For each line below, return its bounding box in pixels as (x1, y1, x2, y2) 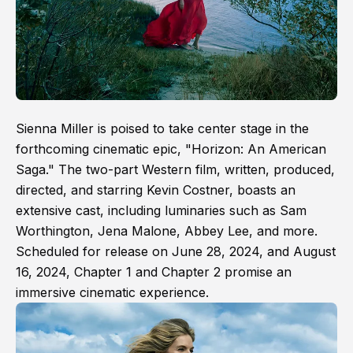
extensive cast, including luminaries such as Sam (16, 202, 307, 218)
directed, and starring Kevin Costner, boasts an (16, 181, 295, 198)
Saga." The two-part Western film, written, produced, (16, 161, 335, 177)
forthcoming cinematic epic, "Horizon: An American (16, 140, 326, 157)
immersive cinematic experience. (16, 284, 209, 300)
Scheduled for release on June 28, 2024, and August (16, 243, 336, 259)
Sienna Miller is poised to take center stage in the (16, 120, 309, 136)
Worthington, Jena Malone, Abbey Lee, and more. (16, 222, 318, 239)
